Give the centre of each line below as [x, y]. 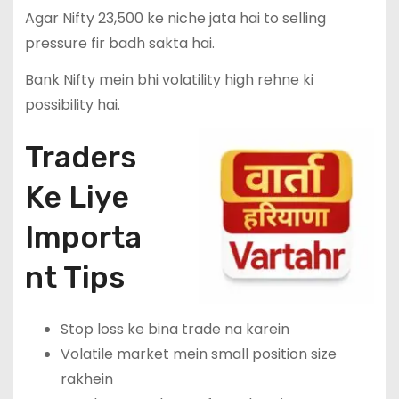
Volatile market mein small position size [198, 354]
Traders [80, 157]
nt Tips [74, 277]
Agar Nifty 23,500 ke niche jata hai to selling [175, 18]
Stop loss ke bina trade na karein [175, 329]
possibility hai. [72, 104]
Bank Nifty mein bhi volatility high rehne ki [169, 79]
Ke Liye [77, 197]
